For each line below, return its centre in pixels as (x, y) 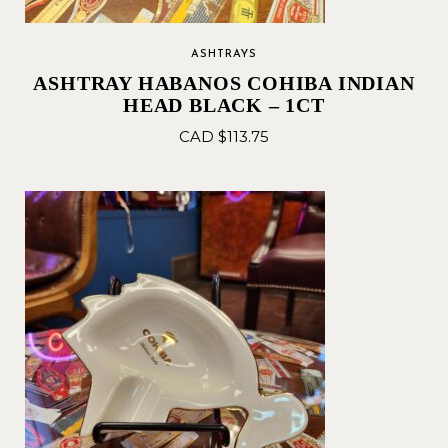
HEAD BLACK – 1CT (224, 105)
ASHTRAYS (224, 54)
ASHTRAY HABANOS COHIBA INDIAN (224, 83)
